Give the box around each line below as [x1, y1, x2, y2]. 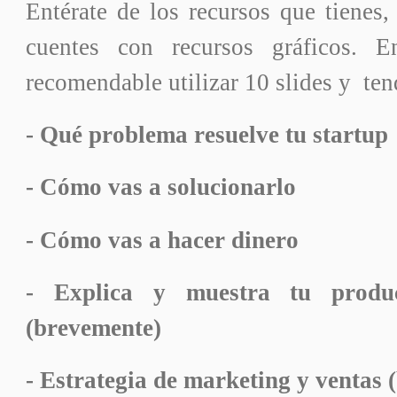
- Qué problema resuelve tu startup [26, 121, 389, 149]
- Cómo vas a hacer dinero [26, 226, 300, 253]
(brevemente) [26, 314, 162, 341]
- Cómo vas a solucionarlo [26, 174, 297, 201]
